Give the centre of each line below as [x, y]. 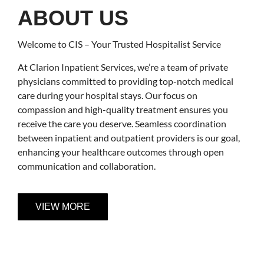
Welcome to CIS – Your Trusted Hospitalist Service [119, 44]
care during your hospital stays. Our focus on [108, 95]
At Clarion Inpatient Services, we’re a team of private [123, 67]
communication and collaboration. [87, 166]
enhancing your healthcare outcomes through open [121, 151]
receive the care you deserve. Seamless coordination [122, 123]
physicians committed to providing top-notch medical [126, 81]
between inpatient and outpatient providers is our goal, [129, 137]
